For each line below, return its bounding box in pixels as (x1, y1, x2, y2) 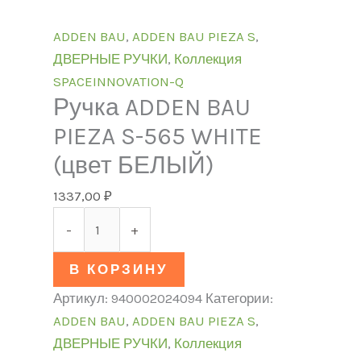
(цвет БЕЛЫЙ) (52, 151, 214, 180)
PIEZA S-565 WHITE (52, 122, 262, 151)
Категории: (205, 289, 273, 306)
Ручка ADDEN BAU (52, 93, 251, 122)
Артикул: (52, 289, 111, 306)
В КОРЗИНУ (68, 260, 168, 277)
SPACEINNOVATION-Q (52, 73, 184, 90)
